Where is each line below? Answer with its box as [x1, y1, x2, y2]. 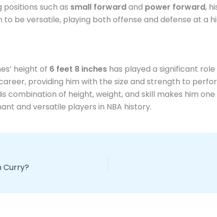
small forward [70, 1, 126, 13]
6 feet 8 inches [49, 63, 107, 75]
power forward [145, 1, 205, 13]
